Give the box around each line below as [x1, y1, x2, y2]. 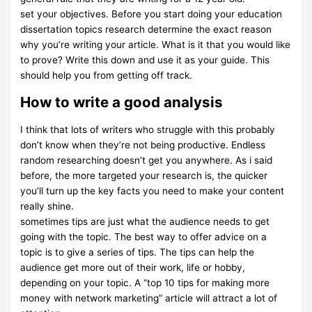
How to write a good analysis [20, 93, 224, 111]
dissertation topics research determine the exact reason [20, 24, 272, 36]
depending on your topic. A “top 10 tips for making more [20, 277, 270, 289]
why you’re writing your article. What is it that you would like [20, 39, 291, 51]
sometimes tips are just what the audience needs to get [20, 216, 270, 228]
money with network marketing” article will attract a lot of [20, 292, 278, 304]
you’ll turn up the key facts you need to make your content [20, 185, 285, 197]
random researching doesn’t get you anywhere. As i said [20, 155, 273, 166]
